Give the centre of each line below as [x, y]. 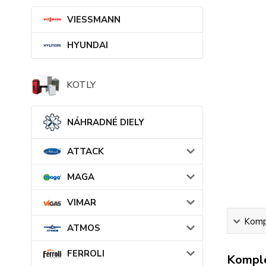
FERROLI [86, 254]
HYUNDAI [88, 45]
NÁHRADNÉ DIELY [105, 123]
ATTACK [85, 152]
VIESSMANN [94, 20]
